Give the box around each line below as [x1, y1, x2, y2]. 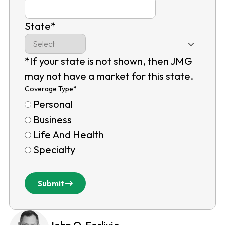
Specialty [33, 143, 75, 156]
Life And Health [33, 128, 104, 141]
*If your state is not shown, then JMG [24, 55, 192, 68]
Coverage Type [24, 84, 73, 94]
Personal [33, 98, 73, 111]
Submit [37, 178, 65, 189]
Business [33, 113, 72, 126]
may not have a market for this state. [24, 70, 193, 83]
